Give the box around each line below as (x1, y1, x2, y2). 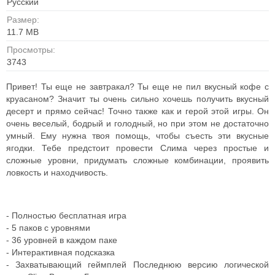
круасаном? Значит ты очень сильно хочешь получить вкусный (6, 94, 269, 104)
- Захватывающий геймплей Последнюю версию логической (6, 260, 269, 269)
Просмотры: (7, 45, 55, 55)
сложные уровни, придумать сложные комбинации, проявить (6, 155, 269, 165)
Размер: (7, 15, 39, 25)
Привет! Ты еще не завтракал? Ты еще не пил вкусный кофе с (6, 82, 269, 91)
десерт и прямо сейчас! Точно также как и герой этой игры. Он (6, 106, 269, 116)
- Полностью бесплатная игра (6, 211, 126, 220)
